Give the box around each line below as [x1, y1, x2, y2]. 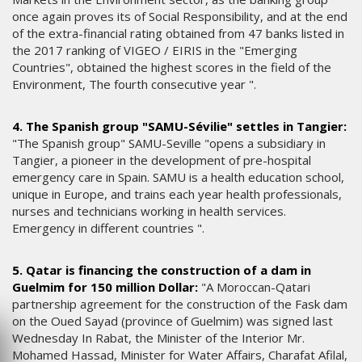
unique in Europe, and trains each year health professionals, [12, 186, 342, 203]
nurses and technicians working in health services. [12, 203, 286, 220]
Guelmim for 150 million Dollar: [12, 279, 198, 296]
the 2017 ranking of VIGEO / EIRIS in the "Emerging [12, 42, 297, 59]
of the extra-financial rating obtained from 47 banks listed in [12, 25, 344, 42]
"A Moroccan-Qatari [198, 279, 310, 296]
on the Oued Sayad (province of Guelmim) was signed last [12, 313, 333, 330]
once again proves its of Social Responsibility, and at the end [12, 8, 347, 25]
